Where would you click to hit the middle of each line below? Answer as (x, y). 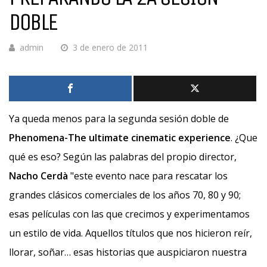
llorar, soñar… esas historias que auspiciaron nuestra (128, 252)
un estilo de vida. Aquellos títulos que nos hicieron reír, (131, 233)
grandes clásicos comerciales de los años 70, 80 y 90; (125, 195)
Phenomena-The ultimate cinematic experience (120, 138)
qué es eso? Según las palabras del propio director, (123, 157)
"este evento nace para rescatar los (148, 176)
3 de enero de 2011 (110, 47)
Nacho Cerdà (38, 176)
